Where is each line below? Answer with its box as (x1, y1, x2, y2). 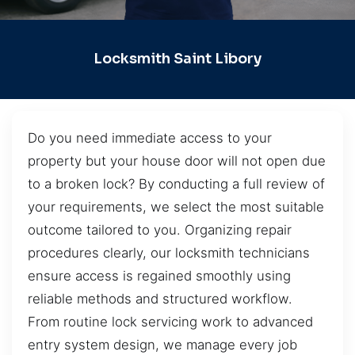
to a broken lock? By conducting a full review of (28, 175, 325, 192)
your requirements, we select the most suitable (28, 198, 324, 215)
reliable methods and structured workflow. (28, 290, 292, 307)
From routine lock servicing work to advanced (28, 313, 313, 330)
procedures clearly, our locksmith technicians (28, 244, 310, 261)
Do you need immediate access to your (28, 129, 272, 146)
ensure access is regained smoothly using (28, 267, 291, 284)
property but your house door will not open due (28, 152, 326, 169)
